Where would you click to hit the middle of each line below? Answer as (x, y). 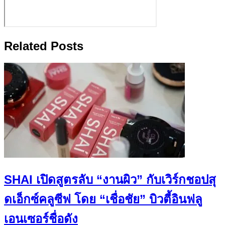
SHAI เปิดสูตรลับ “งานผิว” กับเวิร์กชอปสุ (110, 180)
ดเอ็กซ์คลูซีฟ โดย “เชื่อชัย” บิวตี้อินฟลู (103, 199)
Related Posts (44, 46)
